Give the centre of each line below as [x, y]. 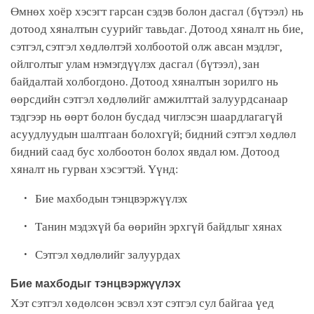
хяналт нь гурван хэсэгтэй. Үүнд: [94, 169]
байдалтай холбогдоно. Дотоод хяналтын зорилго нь [144, 81]
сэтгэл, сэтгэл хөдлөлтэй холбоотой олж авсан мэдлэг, [146, 46]
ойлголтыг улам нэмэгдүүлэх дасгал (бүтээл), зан [135, 64]
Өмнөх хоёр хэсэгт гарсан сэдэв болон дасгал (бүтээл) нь [157, 11]
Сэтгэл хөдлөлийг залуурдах [111, 254]
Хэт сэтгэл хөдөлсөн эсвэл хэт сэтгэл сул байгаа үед [142, 303]
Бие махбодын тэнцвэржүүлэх [113, 198]
